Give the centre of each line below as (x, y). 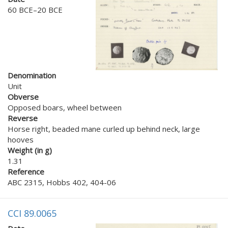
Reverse (23, 118)
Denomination (32, 75)
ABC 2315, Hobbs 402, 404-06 (62, 182)
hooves (21, 139)
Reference (26, 171)
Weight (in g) (30, 150)
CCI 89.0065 (32, 213)
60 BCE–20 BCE (35, 10)
